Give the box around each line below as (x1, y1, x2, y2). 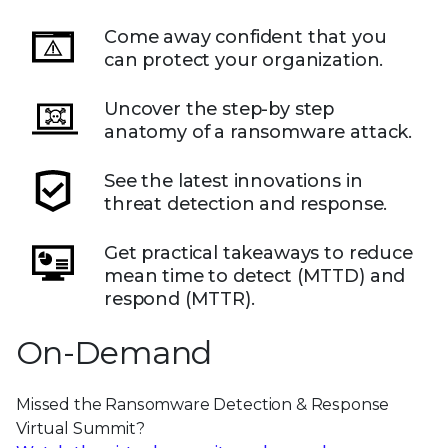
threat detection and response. (104, 193, 388, 216)
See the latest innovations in (104, 170, 363, 193)
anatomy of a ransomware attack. (104, 121, 413, 144)
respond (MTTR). (104, 288, 255, 311)
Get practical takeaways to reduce (104, 242, 413, 265)
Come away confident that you (104, 26, 387, 49)
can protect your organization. (104, 49, 384, 72)
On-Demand (16, 333, 212, 373)
